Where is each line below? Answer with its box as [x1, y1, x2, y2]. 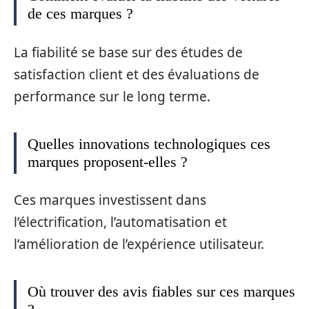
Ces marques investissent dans [14, 191, 206, 210]
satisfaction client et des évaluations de [14, 65, 259, 83]
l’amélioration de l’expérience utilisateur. [14, 235, 264, 254]
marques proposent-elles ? [28, 152, 188, 170]
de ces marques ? [28, 5, 133, 23]
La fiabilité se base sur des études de [14, 43, 243, 61]
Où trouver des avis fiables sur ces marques [28, 283, 295, 301]
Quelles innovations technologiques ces [28, 134, 270, 152]
